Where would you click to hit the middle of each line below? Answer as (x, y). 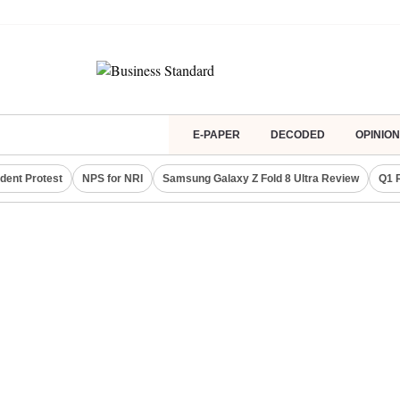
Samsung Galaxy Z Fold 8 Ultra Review (261, 179)
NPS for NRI (112, 179)
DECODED (298, 135)
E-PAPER (217, 135)
